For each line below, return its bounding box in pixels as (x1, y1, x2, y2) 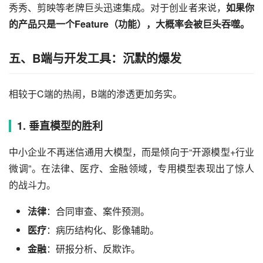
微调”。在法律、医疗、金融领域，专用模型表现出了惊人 (9, 161, 254, 175)
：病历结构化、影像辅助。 (46, 222, 159, 237)
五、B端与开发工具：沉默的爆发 (9, 49, 181, 66)
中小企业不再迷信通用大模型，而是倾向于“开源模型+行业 (9, 144, 254, 159)
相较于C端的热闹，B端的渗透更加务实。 (9, 86, 182, 100)
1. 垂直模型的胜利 (17, 117, 103, 133)
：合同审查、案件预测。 (46, 204, 150, 218)
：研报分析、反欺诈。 (46, 241, 140, 255)
